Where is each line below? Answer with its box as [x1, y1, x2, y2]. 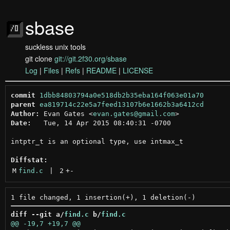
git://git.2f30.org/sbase [54, 53, 127, 64]
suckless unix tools [25, 42, 86, 52]
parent [10, 100, 35, 108]
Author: [10, 109, 40, 118]
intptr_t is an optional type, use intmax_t [10, 137, 183, 145]
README [86, 65, 117, 75]
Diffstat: [10, 156, 48, 164]
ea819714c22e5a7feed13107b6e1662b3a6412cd [39, 100, 204, 108]
